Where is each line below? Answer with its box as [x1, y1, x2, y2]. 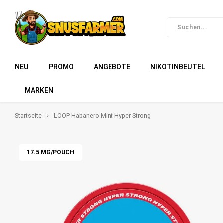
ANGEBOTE [94, 61, 130, 72]
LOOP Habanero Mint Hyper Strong [54, 111, 151, 120]
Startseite [15, 111, 42, 120]
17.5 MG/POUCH [27, 148, 74, 157]
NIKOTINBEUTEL [150, 61, 205, 72]
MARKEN [25, 85, 53, 96]
